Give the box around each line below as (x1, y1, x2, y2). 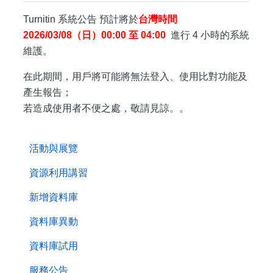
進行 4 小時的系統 (166, 30, 249, 40)
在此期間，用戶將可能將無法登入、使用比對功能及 (23, 71, 247, 82)
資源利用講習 (29, 166, 88, 179)
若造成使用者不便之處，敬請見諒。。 (23, 103, 189, 113)
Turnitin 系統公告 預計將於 (23, 14, 138, 24)
